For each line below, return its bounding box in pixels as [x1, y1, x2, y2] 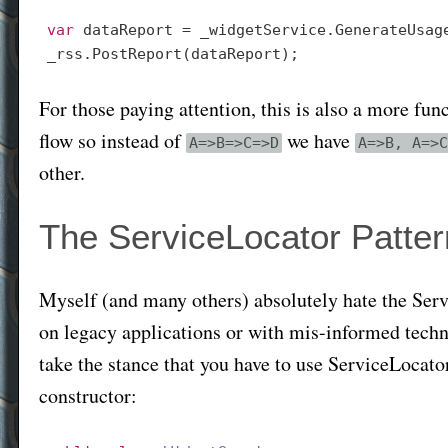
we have [282, 127, 355, 154]
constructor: [39, 382, 137, 409]
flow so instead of [39, 127, 186, 154]
